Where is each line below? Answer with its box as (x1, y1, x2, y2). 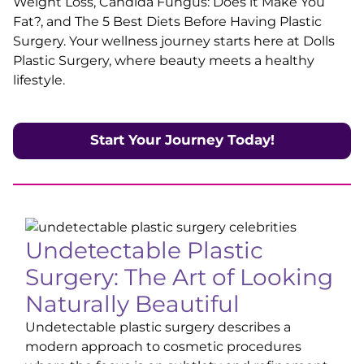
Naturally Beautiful (25, 290, 240, 318)
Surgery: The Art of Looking (25, 263, 333, 291)
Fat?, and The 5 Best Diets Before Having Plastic (13, 14, 322, 29)
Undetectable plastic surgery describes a (25, 319, 291, 335)
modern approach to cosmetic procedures (25, 339, 301, 354)
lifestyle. (13, 72, 65, 88)
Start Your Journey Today (89, 132, 271, 148)
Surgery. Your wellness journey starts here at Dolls (13, 33, 335, 49)
